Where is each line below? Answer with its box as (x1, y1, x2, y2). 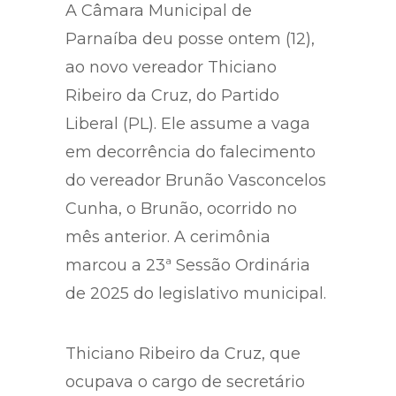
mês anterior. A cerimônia (65, 226, 270, 247)
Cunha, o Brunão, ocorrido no (65, 198, 297, 218)
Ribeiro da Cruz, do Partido (65, 85, 279, 105)
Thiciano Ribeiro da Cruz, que (65, 343, 301, 363)
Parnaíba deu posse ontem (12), (65, 28, 315, 49)
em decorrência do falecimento (65, 141, 316, 162)
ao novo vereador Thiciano (65, 57, 277, 77)
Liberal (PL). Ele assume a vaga (65, 113, 310, 133)
